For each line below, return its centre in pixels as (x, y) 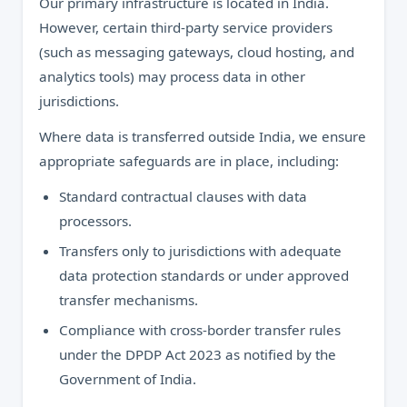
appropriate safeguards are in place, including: (189, 161)
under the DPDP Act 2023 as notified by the (198, 354)
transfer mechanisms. (129, 300)
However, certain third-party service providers (186, 27)
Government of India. (128, 379)
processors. (95, 221)
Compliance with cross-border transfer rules (200, 330)
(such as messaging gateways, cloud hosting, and (197, 52)
